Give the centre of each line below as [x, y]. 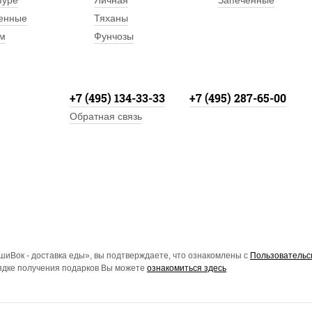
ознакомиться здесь [187, 268]
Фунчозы [114, 36]
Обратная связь [106, 116]
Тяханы [111, 18]
